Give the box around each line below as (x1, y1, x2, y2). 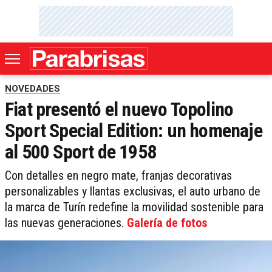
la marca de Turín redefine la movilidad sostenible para (5, 200, 263, 215)
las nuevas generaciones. (5, 216, 127, 231)
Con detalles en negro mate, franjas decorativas (5, 168, 232, 183)
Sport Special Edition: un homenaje (5, 119, 262, 143)
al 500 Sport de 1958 (5, 140, 156, 164)
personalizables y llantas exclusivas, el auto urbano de (5, 184, 260, 199)
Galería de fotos (127, 216, 207, 231)
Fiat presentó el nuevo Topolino (5, 98, 234, 121)
